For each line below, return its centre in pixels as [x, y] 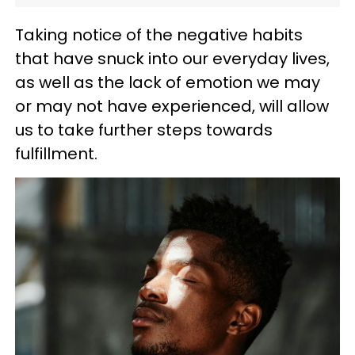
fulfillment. [58, 154]
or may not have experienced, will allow [172, 106]
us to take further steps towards [144, 130]
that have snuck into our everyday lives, [172, 59]
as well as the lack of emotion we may [168, 82]
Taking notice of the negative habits [159, 35]
